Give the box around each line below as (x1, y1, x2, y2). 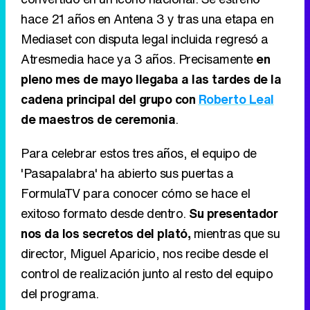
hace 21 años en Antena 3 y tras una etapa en (21, 9, 273, 28)
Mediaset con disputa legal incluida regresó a (21, 29, 268, 48)
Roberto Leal (198, 89, 274, 108)
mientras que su (190, 224, 280, 242)
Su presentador (189, 203, 277, 222)
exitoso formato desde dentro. (21, 203, 189, 222)
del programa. (21, 284, 99, 302)
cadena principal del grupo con (21, 89, 199, 108)
